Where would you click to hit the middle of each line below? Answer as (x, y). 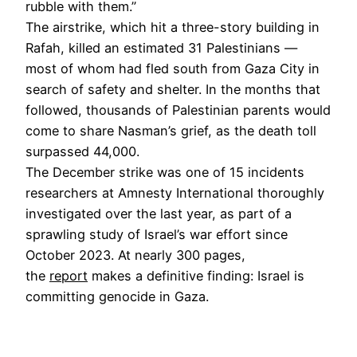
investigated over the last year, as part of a (159, 213)
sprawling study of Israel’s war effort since (157, 234)
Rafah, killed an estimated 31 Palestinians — (161, 47)
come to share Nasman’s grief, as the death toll (171, 130)
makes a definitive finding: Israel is (196, 275)
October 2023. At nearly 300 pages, (135, 255)
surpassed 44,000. (86, 151)
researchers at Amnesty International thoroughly (175, 192)
